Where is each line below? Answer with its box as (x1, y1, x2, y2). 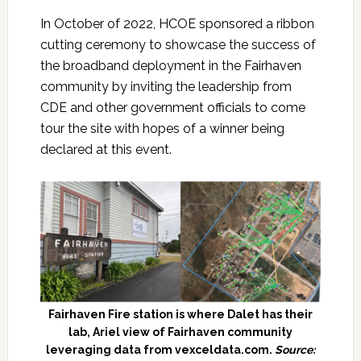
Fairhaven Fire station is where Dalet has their (48, 308, 313, 322)
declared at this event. (39, 141, 172, 157)
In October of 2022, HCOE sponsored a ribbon (39, 15, 314, 31)
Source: (274, 343, 315, 357)
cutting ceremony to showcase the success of (39, 36, 316, 52)
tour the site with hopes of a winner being (39, 120, 284, 136)
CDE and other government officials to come (39, 99, 305, 115)
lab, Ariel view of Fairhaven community (68, 326, 293, 339)
